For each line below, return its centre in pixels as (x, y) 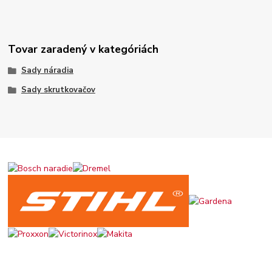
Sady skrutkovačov (58, 90)
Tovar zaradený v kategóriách (83, 49)
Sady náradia (47, 71)
